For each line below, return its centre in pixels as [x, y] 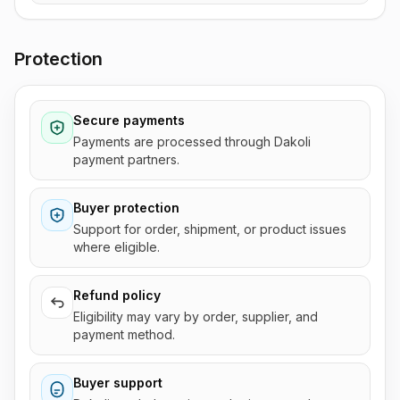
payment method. [124, 334]
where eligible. [117, 247]
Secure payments [129, 120]
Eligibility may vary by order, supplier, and [196, 317]
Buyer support [118, 383]
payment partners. [126, 159]
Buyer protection [126, 208]
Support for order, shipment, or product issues [210, 229]
